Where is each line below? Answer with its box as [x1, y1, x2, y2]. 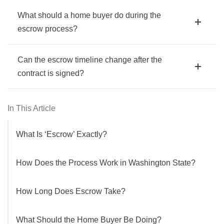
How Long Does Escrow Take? [16, 187, 125, 196]
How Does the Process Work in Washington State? [16, 158, 195, 167]
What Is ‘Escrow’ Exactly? [16, 130, 107, 139]
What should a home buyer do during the [17, 11, 161, 20]
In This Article [7, 104, 55, 113]
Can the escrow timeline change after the [17, 55, 162, 64]
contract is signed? [17, 69, 84, 78]
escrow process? [17, 24, 77, 33]
